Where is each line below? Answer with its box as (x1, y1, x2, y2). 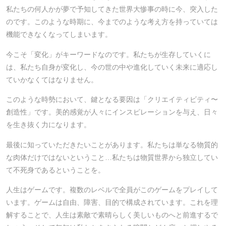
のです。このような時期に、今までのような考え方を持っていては (6, 18, 218, 26)
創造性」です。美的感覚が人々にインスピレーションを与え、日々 (6, 108, 218, 117)
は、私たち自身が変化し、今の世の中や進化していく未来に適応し (6, 63, 218, 71)
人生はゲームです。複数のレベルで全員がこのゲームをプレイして (6, 186, 218, 194)
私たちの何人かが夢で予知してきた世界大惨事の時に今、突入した (6, 5, 218, 14)
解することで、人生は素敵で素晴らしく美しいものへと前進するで (6, 211, 218, 219)
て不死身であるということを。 (6, 165, 105, 174)
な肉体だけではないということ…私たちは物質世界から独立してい (6, 153, 218, 161)
